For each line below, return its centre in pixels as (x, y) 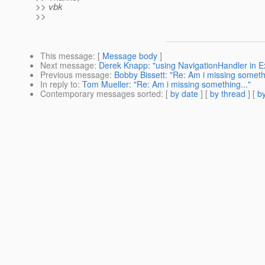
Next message (67, 65)
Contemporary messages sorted (101, 94)
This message (67, 56)
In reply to (59, 84)
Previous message (75, 75)
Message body (130, 56)
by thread (228, 94)
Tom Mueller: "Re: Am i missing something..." (167, 84)
